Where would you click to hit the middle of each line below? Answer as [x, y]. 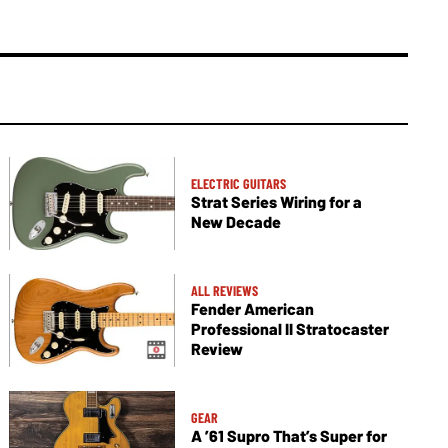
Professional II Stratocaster [289, 329]
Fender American [252, 309]
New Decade [235, 222]
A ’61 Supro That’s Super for [288, 436]
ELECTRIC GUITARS [238, 184]
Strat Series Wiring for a [276, 202]
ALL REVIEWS [224, 291]
